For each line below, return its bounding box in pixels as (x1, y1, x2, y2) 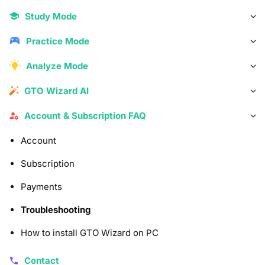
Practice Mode (24, 35, 89, 47)
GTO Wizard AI (22, 85, 89, 96)
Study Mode (22, 10, 77, 22)
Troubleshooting (21, 203, 91, 215)
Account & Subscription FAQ (22, 109, 146, 121)
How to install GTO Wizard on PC (21, 227, 159, 238)
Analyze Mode (24, 60, 88, 72)
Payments (21, 180, 62, 192)
